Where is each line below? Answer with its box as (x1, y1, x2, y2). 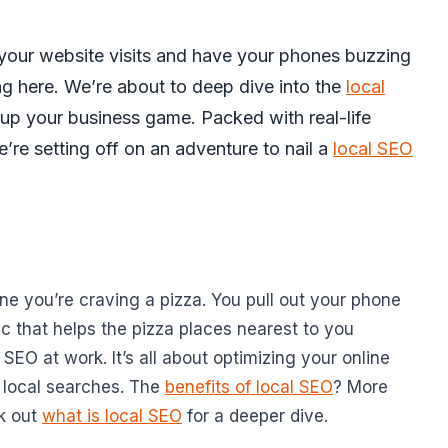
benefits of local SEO (165, 377, 333, 397)
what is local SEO (42, 406, 182, 426)
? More (333, 377, 388, 397)
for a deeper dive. (182, 406, 328, 426)
